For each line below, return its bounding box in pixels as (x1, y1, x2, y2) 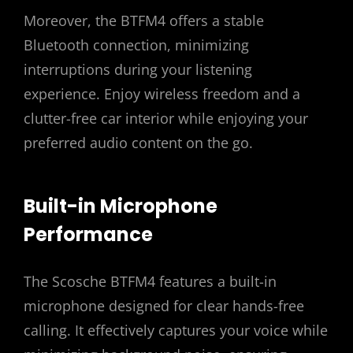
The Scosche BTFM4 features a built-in (24, 272, 277, 292)
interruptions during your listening (24, 59, 252, 79)
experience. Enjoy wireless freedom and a (24, 84, 300, 103)
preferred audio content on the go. (24, 132, 253, 152)
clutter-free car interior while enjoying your (24, 108, 308, 128)
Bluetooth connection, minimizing (24, 35, 249, 54)
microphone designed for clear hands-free (24, 296, 304, 316)
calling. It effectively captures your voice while (24, 321, 328, 340)
